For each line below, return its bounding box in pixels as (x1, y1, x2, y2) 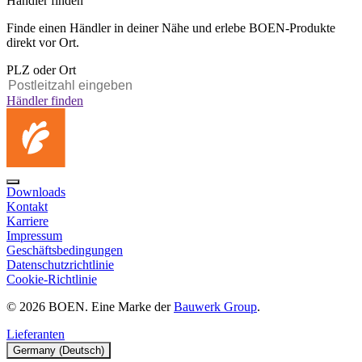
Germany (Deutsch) (13, 344, 104, 357)
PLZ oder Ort (6, 63, 76, 78)
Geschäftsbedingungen (6, 243, 123, 258)
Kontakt (6, 200, 48, 214)
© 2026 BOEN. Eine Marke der (6, 300, 174, 314)
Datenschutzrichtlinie (6, 258, 114, 272)
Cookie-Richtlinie (6, 272, 97, 287)
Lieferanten (6, 327, 65, 342)
